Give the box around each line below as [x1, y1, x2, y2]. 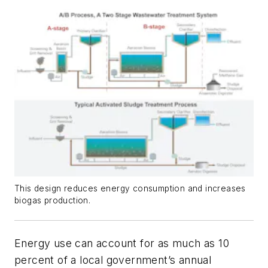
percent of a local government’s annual [14, 254, 212, 267]
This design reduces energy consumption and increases [14, 184, 246, 194]
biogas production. [14, 196, 91, 206]
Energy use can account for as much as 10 [14, 237, 229, 250]
